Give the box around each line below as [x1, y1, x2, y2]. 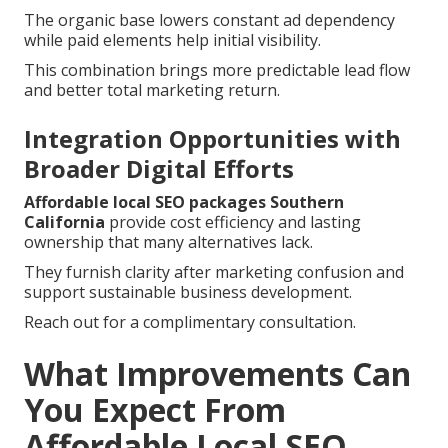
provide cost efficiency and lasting [105, 210, 361, 233]
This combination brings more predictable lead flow [24, 58, 410, 81]
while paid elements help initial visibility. [24, 28, 321, 51]
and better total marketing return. [24, 78, 280, 101]
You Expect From [24, 387, 286, 431]
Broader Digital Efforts [24, 151, 294, 185]
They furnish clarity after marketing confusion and [24, 260, 404, 283]
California [24, 210, 105, 233]
